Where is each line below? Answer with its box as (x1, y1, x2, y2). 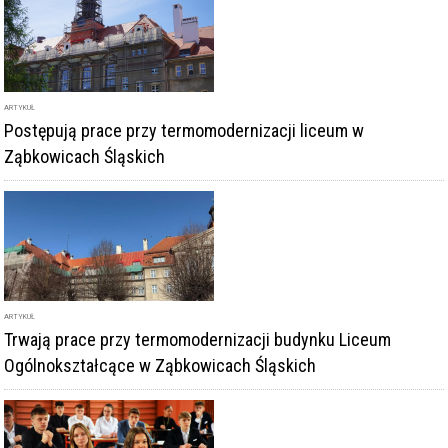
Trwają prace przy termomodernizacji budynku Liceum (4, 329, 392, 351)
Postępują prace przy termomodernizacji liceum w (4, 120, 365, 142)
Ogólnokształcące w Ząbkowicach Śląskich (4, 355, 317, 377)
